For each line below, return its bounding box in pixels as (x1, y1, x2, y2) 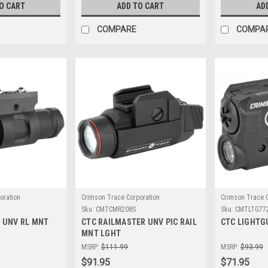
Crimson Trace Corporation (81, 193, 160, 202)
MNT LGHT (81, 228, 121, 238)
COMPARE (97, 25, 137, 35)
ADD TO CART (117, 1, 165, 11)
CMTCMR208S (96, 205, 136, 214)
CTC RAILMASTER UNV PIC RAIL (81, 217, 197, 227)
